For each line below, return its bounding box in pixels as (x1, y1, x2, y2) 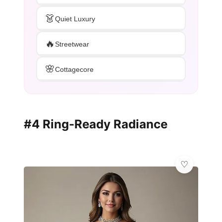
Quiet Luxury (55, 14, 95, 23)
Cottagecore (55, 65, 94, 73)
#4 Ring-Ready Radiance (24, 117, 167, 132)
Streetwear (55, 40, 89, 48)
